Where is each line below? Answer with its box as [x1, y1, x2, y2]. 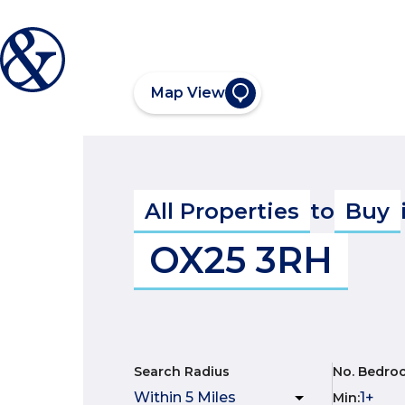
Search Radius [134, 363, 230, 380]
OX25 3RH [149, 238, 333, 282]
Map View [151, 84, 225, 101]
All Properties [145, 198, 299, 224]
